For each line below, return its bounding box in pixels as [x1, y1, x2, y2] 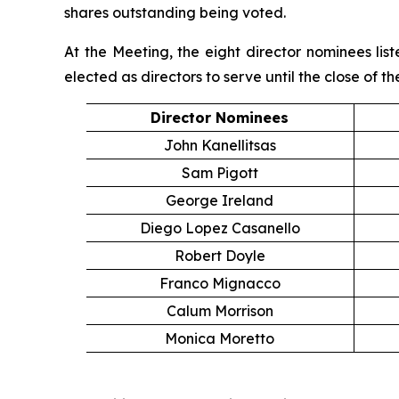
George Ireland [166, 191, 274, 210]
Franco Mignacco [159, 274, 281, 293]
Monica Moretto [165, 330, 275, 348]
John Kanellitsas [163, 136, 276, 155]
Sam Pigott [181, 164, 258, 183]
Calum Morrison [166, 302, 273, 321]
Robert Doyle [174, 247, 265, 265]
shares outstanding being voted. [64, 4, 286, 22]
